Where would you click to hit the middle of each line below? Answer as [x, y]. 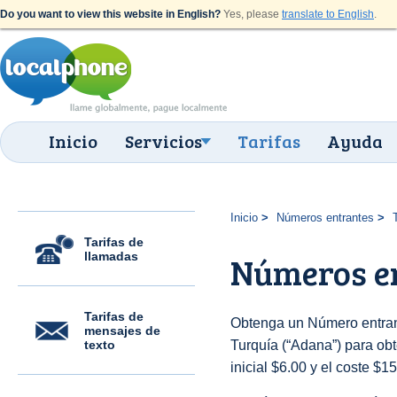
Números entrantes [325, 218]
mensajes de [122, 331]
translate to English [328, 14]
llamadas [111, 256]
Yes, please [251, 14]
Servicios [163, 141]
